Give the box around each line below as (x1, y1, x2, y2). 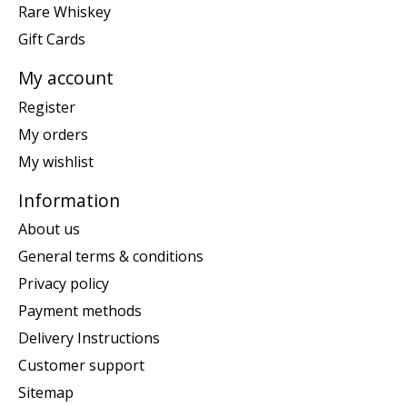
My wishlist (18, 151, 94, 172)
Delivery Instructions (18, 328, 160, 349)
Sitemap (18, 382, 74, 403)
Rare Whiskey (18, 2, 111, 23)
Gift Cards (18, 29, 85, 50)
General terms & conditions (18, 246, 203, 267)
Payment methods (18, 301, 142, 322)
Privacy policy (18, 273, 109, 294)
